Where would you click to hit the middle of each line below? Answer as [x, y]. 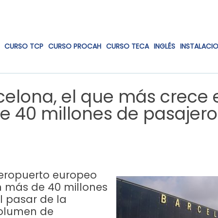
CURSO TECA [127, 46]
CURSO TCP [24, 46]
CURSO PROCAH [75, 46]
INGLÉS [164, 46]
